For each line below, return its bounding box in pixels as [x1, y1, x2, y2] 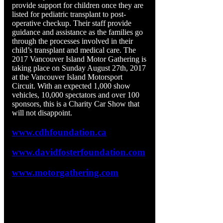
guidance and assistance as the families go [12, 27, 143, 36]
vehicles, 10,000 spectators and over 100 [12, 90, 139, 99]
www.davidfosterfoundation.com [12, 147, 145, 158]
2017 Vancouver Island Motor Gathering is [12, 54, 146, 63]
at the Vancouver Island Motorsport [12, 72, 122, 81]
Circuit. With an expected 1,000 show [12, 81, 130, 90]
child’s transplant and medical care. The [12, 45, 136, 54]
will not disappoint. [12, 108, 72, 117]
